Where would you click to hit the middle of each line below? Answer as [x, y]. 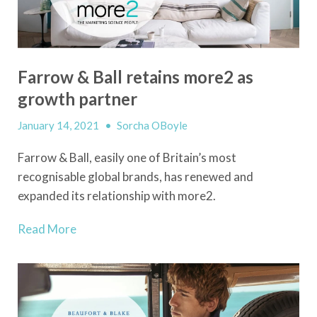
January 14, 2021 [59, 125]
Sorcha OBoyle [152, 125]
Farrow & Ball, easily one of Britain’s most [127, 157]
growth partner [77, 98]
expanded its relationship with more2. [117, 195]
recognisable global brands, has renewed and [136, 176]
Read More [47, 229]
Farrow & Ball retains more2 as [136, 76]
